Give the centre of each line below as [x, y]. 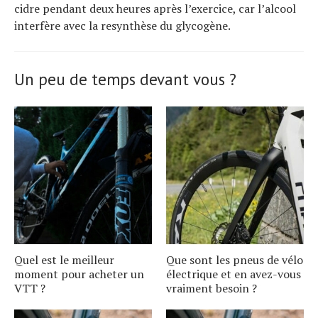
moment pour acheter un [79, 274]
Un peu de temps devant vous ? [125, 79]
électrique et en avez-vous [234, 274]
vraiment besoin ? [212, 288]
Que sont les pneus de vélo [235, 259]
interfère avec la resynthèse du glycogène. [122, 25]
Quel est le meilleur [64, 259]
